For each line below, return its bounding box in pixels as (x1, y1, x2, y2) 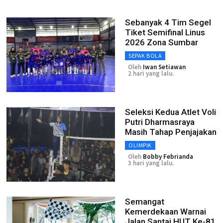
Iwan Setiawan (143, 63, 186, 71)
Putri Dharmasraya (125, 117, 195, 127)
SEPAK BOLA (128, 52, 162, 59)
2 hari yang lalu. (128, 69, 174, 78)
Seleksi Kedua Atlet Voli (125, 107, 216, 117)
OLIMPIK (128, 141, 152, 149)
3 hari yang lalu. (128, 159, 174, 167)
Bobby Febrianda (143, 152, 193, 161)
